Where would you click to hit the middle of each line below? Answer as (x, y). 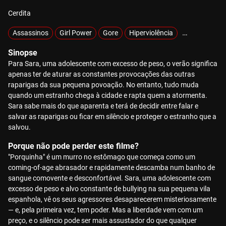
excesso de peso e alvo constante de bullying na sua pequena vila (109, 189)
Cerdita (19, 13)
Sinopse (23, 53)
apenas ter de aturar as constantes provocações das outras (101, 74)
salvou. (19, 127)
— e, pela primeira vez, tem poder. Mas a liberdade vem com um (105, 210)
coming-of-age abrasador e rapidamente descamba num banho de (111, 167)
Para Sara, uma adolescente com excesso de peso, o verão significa (113, 64)
